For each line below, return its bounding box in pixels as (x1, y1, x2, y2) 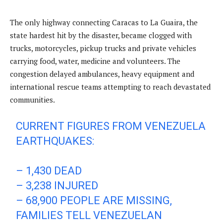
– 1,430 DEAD (16, 164, 82, 177)
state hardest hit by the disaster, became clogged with (10, 30, 192, 40)
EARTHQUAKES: (16, 134, 95, 147)
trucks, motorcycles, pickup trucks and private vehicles (10, 43, 196, 53)
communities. (10, 94, 55, 105)
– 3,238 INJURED (16, 179, 99, 192)
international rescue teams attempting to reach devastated (10, 81, 211, 92)
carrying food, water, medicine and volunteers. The (10, 55, 180, 66)
